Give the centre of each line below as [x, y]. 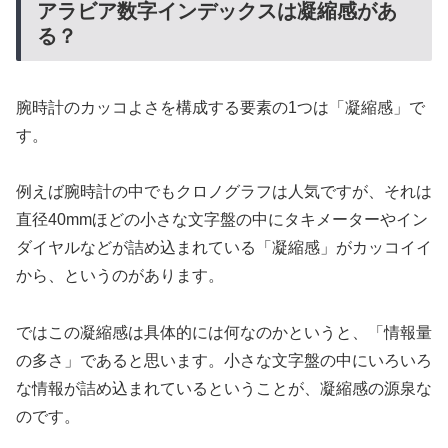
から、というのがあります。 [120, 276]
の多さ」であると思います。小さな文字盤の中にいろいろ [224, 361]
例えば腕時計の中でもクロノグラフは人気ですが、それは [224, 192]
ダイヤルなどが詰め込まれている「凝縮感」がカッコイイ [224, 248]
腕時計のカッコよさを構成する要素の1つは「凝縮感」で [220, 107]
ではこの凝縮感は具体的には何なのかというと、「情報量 [224, 333]
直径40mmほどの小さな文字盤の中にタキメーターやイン [222, 220]
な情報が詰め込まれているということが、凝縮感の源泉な [224, 389]
